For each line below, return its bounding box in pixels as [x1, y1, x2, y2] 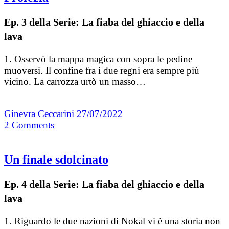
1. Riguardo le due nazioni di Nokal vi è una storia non [4, 216, 220, 227]
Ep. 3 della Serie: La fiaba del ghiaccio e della [4, 16, 204, 28]
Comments [12, 120, 54, 131]
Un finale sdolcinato [4, 153, 108, 167]
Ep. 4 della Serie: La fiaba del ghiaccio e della [4, 178, 204, 190]
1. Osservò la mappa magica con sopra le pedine [4, 54, 192, 65]
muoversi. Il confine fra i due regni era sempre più [4, 65, 199, 76]
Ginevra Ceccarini [4, 108, 77, 120]
